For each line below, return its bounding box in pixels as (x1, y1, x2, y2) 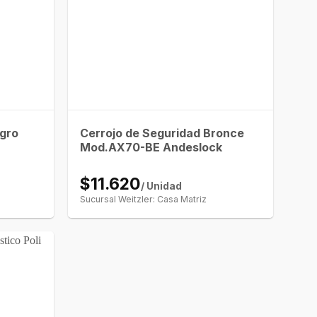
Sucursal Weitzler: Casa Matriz (80, 193, 207, 204)
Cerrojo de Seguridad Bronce (80, 125, 245, 140)
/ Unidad (141, 180, 183, 192)
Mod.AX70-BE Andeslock (80, 139, 223, 154)
